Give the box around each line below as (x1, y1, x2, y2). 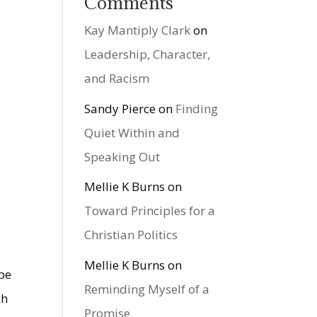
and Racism (84, 70, 150, 87)
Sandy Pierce (84, 100, 156, 117)
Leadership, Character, (84, 46, 211, 63)
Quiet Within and (84, 124, 180, 141)
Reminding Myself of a (84, 280, 210, 297)
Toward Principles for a (84, 202, 216, 219)
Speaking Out (84, 148, 161, 165)
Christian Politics (84, 226, 178, 243)
